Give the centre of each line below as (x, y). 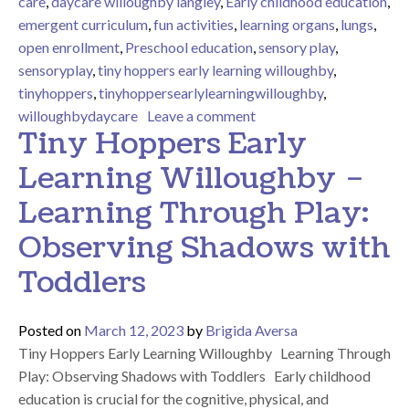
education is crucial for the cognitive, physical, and (173, 398)
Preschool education (189, 47)
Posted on (51, 330)
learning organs (287, 24)
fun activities (194, 24)
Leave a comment (201, 115)
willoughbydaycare (78, 115)
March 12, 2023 (134, 330)
